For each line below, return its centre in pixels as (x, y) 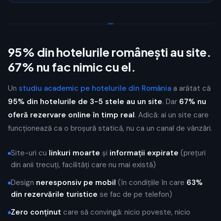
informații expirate (144, 153)
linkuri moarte (74, 153)
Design (23, 183)
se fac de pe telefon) (135, 194)
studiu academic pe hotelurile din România (95, 88)
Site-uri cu (30, 153)
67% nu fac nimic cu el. (72, 67)
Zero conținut (36, 212)
